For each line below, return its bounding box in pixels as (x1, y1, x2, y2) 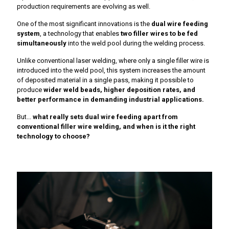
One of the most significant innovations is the (17, 20, 151, 28)
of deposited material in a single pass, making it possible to (17, 76, 194, 84)
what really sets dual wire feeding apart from (33, 113, 178, 121)
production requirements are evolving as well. (17, 3, 150, 11)
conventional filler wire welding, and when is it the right (17, 123, 195, 131)
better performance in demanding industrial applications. (17, 96, 204, 104)
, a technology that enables (40, 30, 121, 38)
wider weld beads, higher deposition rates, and (43, 86, 195, 94)
